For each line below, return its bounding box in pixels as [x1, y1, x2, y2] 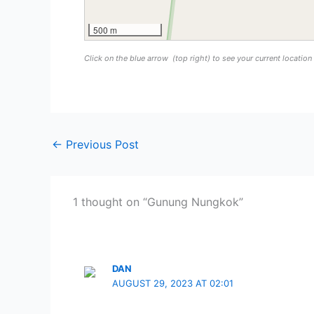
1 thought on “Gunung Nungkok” [73, 195, 243, 210]
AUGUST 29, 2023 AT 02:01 [112, 278, 234, 289]
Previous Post [62, 137, 139, 152]
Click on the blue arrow [84, 53, 170, 63]
